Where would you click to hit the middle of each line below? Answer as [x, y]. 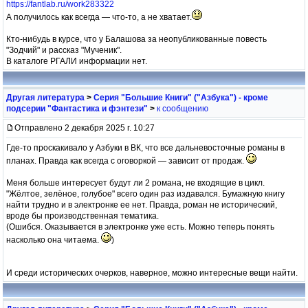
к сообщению [183, 108]
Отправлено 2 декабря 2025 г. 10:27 [85, 128]
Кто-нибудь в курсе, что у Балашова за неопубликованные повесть [136, 39]
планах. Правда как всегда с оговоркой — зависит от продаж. [126, 161]
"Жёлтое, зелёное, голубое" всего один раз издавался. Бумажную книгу [145, 194]
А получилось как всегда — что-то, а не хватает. [99, 17]
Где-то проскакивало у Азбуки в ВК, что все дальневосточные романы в [145, 147]
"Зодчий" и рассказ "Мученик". [64, 50]
